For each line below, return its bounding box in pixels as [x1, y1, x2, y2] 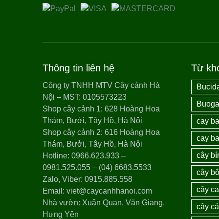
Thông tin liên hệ [43, 62, 114, 73]
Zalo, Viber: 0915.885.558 [43, 175, 132, 183]
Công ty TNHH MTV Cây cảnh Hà [43, 81, 160, 89]
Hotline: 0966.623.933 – [43, 151, 126, 160]
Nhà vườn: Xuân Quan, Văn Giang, [43, 198, 165, 207]
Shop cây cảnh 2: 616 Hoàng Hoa [43, 128, 160, 136]
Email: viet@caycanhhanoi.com [43, 186, 152, 195]
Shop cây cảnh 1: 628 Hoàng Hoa [43, 104, 160, 113]
